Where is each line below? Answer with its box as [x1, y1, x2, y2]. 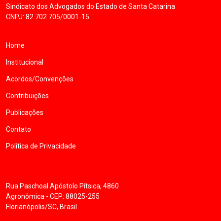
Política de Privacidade [6, 142, 76, 150]
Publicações [6, 109, 43, 116]
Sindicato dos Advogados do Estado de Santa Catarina [6, 2, 175, 10]
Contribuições [6, 92, 49, 100]
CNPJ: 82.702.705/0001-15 [6, 13, 89, 21]
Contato [6, 125, 31, 133]
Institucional [6, 58, 43, 66]
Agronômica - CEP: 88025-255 [6, 192, 100, 200]
